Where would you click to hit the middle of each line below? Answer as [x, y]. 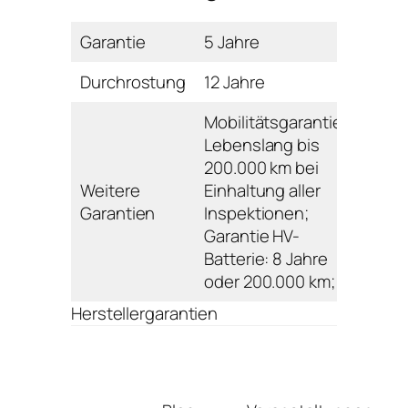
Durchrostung [133, 82]
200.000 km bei [261, 167]
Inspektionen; [256, 213]
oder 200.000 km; [270, 281]
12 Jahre [235, 82]
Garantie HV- [252, 235]
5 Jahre [232, 41]
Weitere [110, 190]
